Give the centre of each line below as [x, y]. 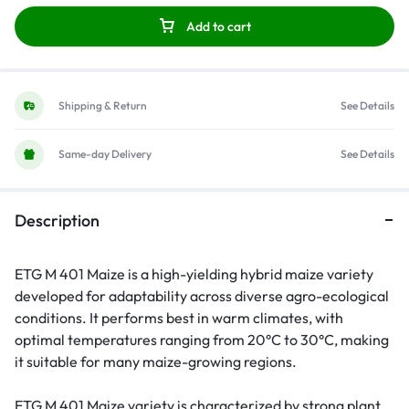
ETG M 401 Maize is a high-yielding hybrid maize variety [194, 273]
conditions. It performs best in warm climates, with [179, 317]
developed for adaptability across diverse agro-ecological [202, 295]
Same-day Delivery [105, 154]
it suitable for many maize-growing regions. [156, 361]
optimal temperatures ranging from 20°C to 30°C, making [202, 339]
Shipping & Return [103, 106]
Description [57, 220]
